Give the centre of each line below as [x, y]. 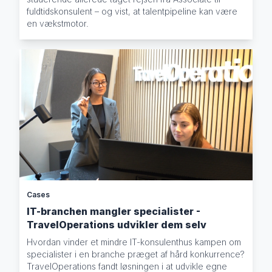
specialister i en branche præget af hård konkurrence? [136, 254]
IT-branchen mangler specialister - [114, 212]
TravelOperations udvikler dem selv [117, 225]
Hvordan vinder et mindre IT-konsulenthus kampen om [134, 242]
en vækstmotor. [58, 24]
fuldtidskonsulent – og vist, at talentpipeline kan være [132, 12]
